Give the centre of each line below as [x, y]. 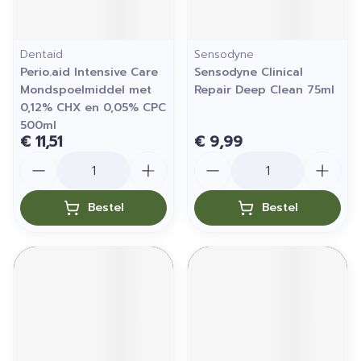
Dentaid [41, 54]
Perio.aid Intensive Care [89, 72]
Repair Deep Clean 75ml [264, 90]
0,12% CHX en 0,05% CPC [93, 108]
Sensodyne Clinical [249, 72]
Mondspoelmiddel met [86, 90]
